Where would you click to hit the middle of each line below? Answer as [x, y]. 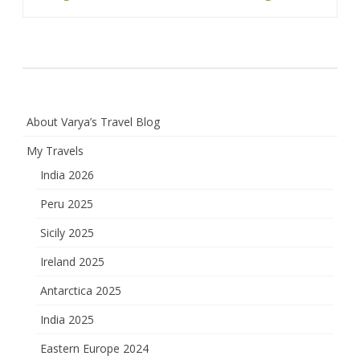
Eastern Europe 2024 [94, 348]
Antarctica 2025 [81, 290]
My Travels [55, 150]
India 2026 [67, 174]
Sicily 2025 [67, 232]
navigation [69, 17]
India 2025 [67, 319]
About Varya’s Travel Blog [93, 121]
